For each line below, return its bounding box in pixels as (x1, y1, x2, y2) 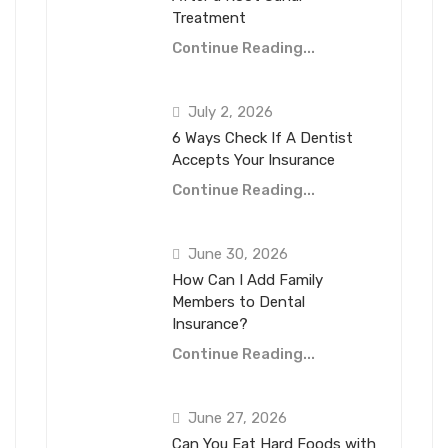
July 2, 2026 (188, 103, 273, 122)
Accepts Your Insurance (172, 151, 335, 170)
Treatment (172, 9, 246, 28)
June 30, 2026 (188, 245, 288, 264)
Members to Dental (172, 293, 305, 312)
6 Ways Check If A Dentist (172, 129, 353, 148)
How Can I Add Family (172, 271, 323, 290)
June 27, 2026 (188, 409, 287, 428)
